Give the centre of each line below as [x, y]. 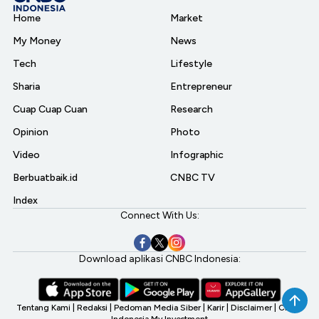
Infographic [197, 155]
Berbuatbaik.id [45, 178]
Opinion [31, 132]
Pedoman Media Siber [158, 308]
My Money [37, 41]
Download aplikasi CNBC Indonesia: [159, 259]
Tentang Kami [44, 308]
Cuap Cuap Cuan [50, 109]
